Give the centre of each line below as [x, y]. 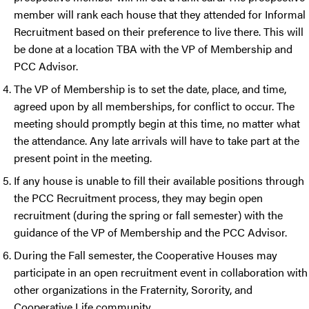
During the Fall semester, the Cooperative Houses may [146, 255]
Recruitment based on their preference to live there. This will [159, 32]
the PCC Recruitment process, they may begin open [138, 198]
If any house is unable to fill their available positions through [159, 181]
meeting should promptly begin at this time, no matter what [157, 123]
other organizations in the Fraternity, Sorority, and [133, 290]
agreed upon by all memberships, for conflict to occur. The [154, 106]
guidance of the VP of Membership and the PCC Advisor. [152, 232]
